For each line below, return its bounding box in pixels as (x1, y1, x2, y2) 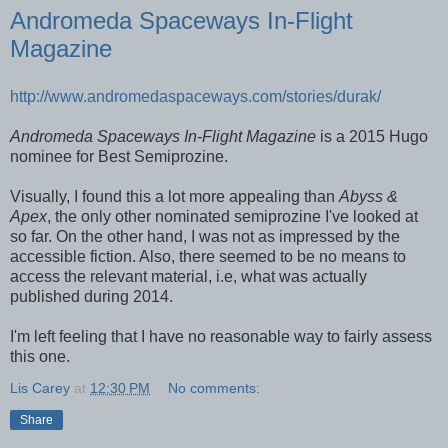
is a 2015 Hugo (316, 127, 428, 145)
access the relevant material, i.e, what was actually (10, 267, 367, 285)
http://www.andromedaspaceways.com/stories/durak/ (10, 87, 381, 105)
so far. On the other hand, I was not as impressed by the (10, 227, 400, 245)
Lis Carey (10, 379, 70, 396)
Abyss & (339, 187, 398, 205)
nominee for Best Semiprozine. (10, 147, 228, 165)
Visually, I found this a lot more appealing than (10, 187, 339, 205)
